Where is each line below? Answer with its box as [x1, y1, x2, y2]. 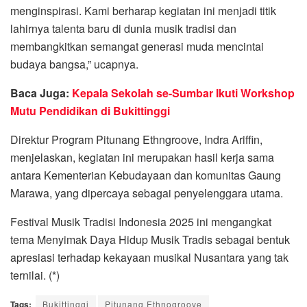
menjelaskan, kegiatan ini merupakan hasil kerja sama [10, 149, 274, 165]
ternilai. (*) [10, 267, 60, 283]
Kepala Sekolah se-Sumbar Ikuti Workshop [72, 84, 295, 101]
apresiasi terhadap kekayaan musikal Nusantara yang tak [10, 249, 288, 265]
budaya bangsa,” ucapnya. [10, 56, 138, 72]
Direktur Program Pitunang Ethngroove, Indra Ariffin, [10, 131, 262, 147]
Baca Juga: [10, 84, 72, 101]
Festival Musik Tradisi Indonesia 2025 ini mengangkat [10, 213, 271, 230]
